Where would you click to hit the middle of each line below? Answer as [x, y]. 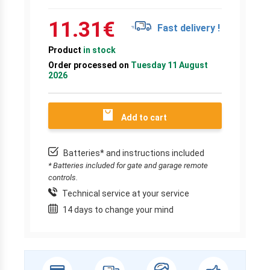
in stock [99, 50]
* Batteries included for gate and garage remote [128, 165]
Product [66, 50]
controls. [63, 177]
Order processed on [89, 65]
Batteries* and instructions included [133, 153]
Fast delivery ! [188, 28]
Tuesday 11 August [168, 65]
